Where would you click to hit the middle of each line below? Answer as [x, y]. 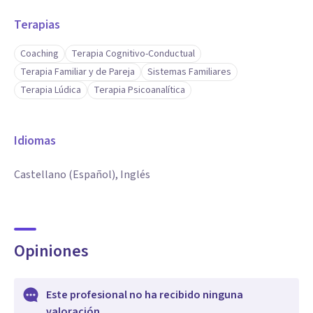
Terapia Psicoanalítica [139, 90]
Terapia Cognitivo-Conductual [133, 54]
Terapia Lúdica [51, 90]
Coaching [39, 54]
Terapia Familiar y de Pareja [78, 72]
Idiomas [35, 141]
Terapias [37, 25]
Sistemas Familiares [189, 72]
